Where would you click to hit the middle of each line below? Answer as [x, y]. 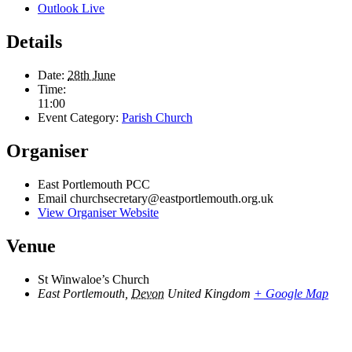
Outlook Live [71, 9]
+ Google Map [291, 293]
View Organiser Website [98, 212]
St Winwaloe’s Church [93, 279]
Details [34, 42]
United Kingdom [209, 293]
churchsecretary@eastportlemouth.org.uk [172, 198]
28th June [92, 75]
